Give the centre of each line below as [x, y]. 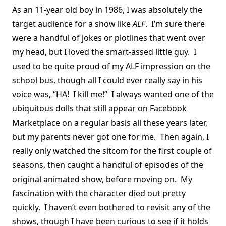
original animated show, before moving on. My [102, 179]
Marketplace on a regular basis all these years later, [110, 123]
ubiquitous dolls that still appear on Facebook [99, 109]
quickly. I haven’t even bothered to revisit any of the [111, 208]
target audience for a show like [72, 24]
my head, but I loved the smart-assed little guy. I [104, 52]
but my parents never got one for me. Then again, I [110, 137]
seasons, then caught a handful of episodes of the [108, 165]
